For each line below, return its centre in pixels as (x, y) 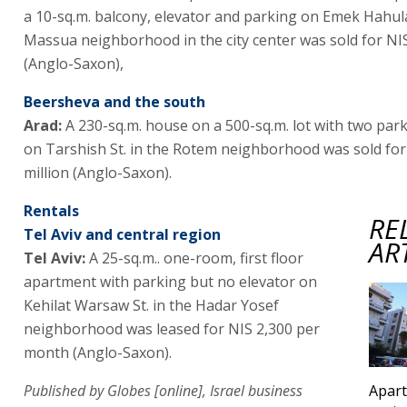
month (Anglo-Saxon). (98, 352)
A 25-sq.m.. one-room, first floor (196, 258)
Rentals (51, 211)
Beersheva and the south (114, 102)
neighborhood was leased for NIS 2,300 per (172, 329)
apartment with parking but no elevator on (170, 282)
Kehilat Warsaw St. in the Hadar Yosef (151, 305)
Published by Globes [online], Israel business (163, 391)
